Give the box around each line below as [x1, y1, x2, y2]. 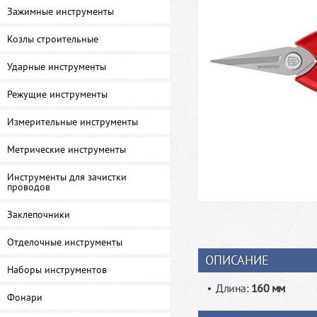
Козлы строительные [7, 33, 98, 45]
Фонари [7, 291, 42, 304]
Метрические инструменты [7, 143, 126, 156]
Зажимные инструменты [7, 5, 114, 18]
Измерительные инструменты [7, 115, 138, 128]
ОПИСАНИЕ [205, 252, 269, 268]
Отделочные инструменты [7, 236, 122, 248]
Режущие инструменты [7, 88, 108, 100]
